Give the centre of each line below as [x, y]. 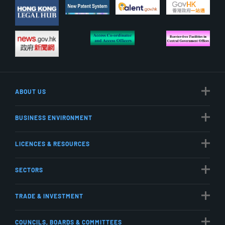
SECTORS [29, 170]
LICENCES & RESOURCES [52, 143]
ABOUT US [31, 91]
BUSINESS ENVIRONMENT [54, 117]
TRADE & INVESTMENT [49, 196]
